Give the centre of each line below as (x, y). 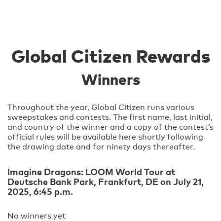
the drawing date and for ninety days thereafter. (101, 147)
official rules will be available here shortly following (105, 137)
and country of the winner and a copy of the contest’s (110, 127)
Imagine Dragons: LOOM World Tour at (91, 172)
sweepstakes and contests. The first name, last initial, (110, 117)
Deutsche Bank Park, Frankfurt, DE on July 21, (106, 182)
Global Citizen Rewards (110, 56)
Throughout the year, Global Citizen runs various (101, 108)
